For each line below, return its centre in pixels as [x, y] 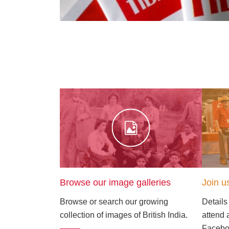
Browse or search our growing [114, 201]
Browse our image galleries [115, 182]
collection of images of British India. [124, 215]
